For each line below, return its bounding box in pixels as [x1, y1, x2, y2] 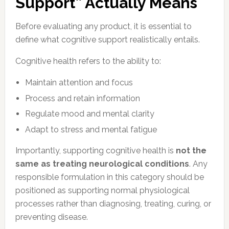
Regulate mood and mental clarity [25, 109, 155, 119]
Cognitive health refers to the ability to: [15, 56, 161, 66]
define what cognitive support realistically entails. [15, 35, 200, 44]
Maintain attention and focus [25, 78, 133, 87]
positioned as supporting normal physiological [15, 185, 190, 195]
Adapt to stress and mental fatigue [25, 124, 157, 134]
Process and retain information [25, 93, 141, 103]
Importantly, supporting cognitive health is [15, 145, 176, 155]
